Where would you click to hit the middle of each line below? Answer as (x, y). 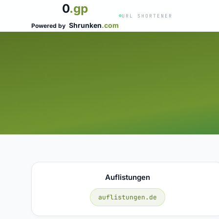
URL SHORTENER (147, 16)
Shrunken (85, 25)
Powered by (49, 26)
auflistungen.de (128, 197)
